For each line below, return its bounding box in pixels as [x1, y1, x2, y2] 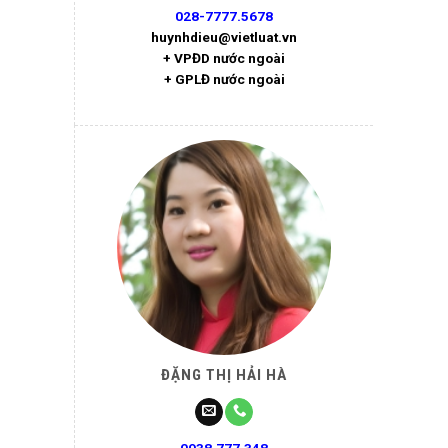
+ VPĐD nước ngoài [163, 49, 285, 66]
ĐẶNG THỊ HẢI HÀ [161, 366, 287, 385]
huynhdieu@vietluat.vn [151, 28, 297, 45]
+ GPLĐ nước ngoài [163, 70, 285, 87]
